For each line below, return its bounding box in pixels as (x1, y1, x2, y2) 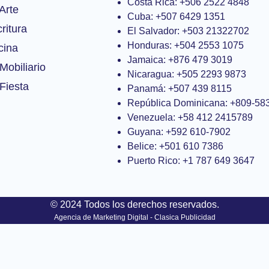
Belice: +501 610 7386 (127, 141, 223, 151)
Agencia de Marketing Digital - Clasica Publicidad (53, 213, 216, 222)
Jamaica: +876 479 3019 (127, 54, 232, 65)
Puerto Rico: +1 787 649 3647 (127, 155, 255, 166)
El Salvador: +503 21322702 (127, 25, 249, 36)
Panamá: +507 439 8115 (127, 83, 232, 94)
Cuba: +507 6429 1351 (127, 11, 225, 22)
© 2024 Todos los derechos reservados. (50, 199, 219, 210)
